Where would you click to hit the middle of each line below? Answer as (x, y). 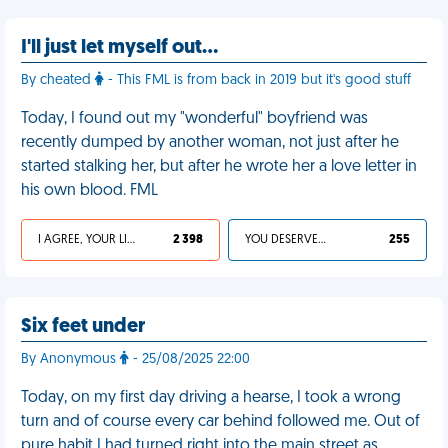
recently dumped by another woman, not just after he (210, 143)
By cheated (58, 80)
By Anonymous (70, 359)
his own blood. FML (89, 191)
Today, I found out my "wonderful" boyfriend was (194, 119)
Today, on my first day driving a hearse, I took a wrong (211, 398)
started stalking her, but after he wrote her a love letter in (219, 167)
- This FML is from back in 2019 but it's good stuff (257, 80)
